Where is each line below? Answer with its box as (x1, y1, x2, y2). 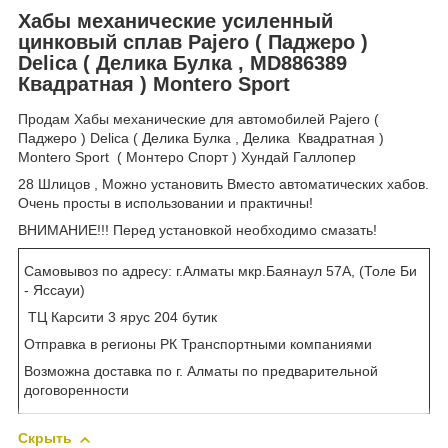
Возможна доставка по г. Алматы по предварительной (24, 363, 378, 380)
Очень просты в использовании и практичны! (18, 195, 313, 212)
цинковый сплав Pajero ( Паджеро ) (18, 30, 368, 53)
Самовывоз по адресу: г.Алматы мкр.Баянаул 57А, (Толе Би (24, 263, 417, 280)
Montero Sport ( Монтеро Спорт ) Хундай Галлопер (18, 149, 356, 166)
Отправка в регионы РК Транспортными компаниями (24, 336, 372, 353)
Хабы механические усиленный (18, 9, 333, 32)
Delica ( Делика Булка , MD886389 (18, 51, 347, 74)
